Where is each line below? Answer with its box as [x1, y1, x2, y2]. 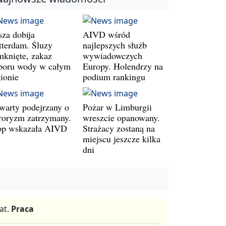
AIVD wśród [83, 28, 130, 41]
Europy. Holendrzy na [83, 60, 163, 73]
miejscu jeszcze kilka [83, 133, 160, 145]
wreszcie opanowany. [83, 111, 160, 124]
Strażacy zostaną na [83, 122, 155, 135]
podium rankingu [83, 71, 145, 83]
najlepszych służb [83, 39, 147, 51]
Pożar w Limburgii [83, 101, 152, 114]
